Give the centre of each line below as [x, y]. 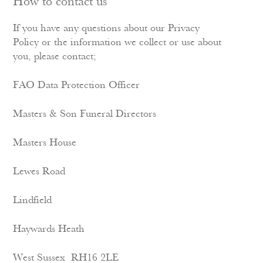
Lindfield [33, 200]
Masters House [45, 143]
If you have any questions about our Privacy [107, 28]
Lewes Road [39, 172]
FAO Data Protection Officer [77, 85]
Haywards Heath [49, 229]
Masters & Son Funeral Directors [85, 114]
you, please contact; [55, 57]
